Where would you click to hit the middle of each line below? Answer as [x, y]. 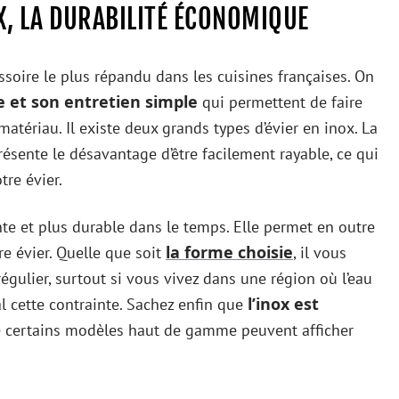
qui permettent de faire [280, 102]
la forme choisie [229, 252]
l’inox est [283, 303]
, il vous [320, 252]
